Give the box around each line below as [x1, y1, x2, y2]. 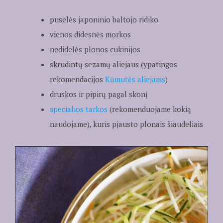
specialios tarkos [49, 104, 108, 114]
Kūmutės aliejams [105, 74, 165, 85]
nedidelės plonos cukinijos [49, 44, 140, 55]
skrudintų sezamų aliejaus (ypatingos [49, 59, 177, 70]
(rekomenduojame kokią [107, 104, 191, 114]
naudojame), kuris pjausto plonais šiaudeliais [49, 119, 203, 129]
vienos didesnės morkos [49, 29, 131, 40]
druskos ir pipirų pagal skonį [49, 89, 148, 100]
